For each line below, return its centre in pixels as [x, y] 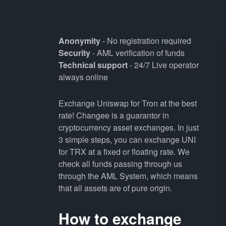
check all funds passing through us [120, 164]
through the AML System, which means [128, 176]
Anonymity [79, 41]
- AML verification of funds [137, 53]
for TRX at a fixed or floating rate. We [124, 152]
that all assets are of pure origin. [115, 188]
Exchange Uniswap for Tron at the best [127, 103]
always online [83, 77]
